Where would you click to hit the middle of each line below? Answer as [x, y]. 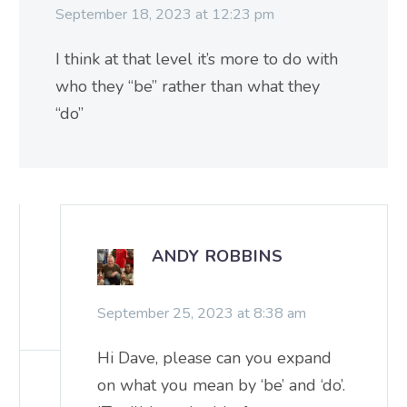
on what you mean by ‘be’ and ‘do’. [221, 385]
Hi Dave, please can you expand [214, 357]
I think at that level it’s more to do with [197, 59]
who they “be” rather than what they [188, 86]
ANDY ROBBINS [218, 256]
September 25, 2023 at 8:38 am [202, 313]
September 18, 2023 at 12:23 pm [165, 14]
